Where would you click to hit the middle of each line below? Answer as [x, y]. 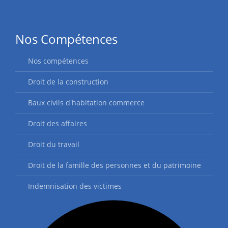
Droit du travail [54, 144]
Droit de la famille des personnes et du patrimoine [115, 165]
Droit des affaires [58, 123]
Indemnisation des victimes [75, 186]
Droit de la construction [68, 82]
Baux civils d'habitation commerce [86, 103]
